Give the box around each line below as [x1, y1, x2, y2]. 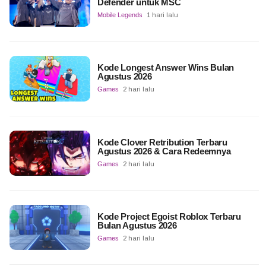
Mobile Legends [97, 11, 142, 19]
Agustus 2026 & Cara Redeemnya [97, 145, 231, 156]
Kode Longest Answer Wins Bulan [97, 62, 234, 73]
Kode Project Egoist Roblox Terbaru [97, 211, 241, 221]
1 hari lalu [146, 11, 178, 19]
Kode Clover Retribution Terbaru [97, 137, 227, 147]
